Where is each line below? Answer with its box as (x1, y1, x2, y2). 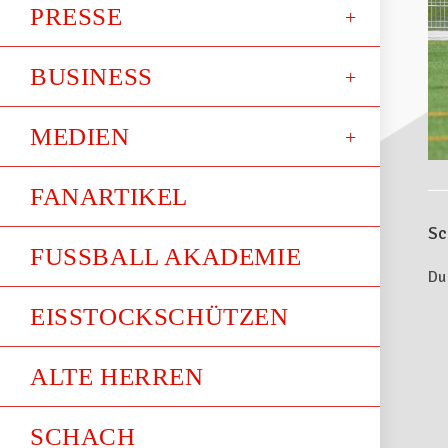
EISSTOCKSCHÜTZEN (30, 303, 289, 330)
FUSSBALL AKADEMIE (30, 243, 302, 270)
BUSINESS (30, 63, 153, 90)
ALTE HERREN (30, 363, 204, 390)
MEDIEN (30, 123, 130, 150)
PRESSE (30, 3, 123, 30)
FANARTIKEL (30, 183, 188, 210)
